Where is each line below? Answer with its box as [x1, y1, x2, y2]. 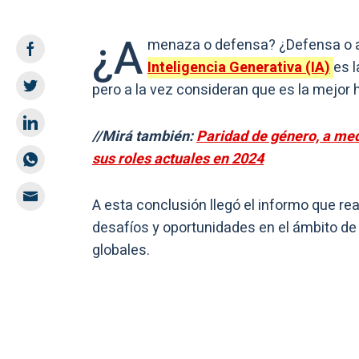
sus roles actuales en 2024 [92, 147, 264, 170]
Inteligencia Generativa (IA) [147, 56, 330, 79]
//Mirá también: [92, 125, 196, 147]
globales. [92, 239, 150, 261]
